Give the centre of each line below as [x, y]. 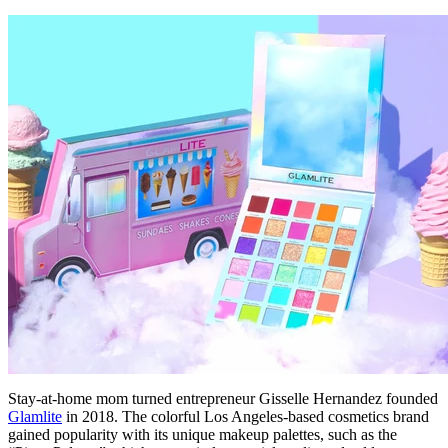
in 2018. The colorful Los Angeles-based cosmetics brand [245, 416]
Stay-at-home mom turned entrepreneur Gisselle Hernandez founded [223, 398]
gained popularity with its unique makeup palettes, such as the [202, 434]
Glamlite [35, 416]
